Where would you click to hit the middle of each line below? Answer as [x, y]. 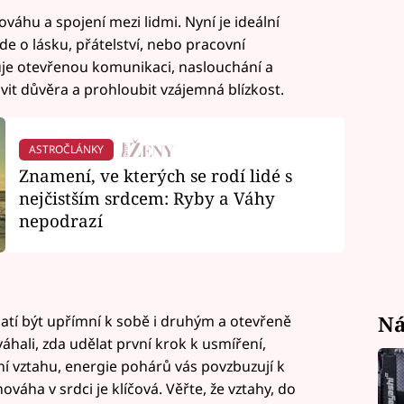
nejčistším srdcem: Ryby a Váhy [147, 197]
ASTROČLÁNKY [66, 150]
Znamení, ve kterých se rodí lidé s [155, 175]
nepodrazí [60, 220]
